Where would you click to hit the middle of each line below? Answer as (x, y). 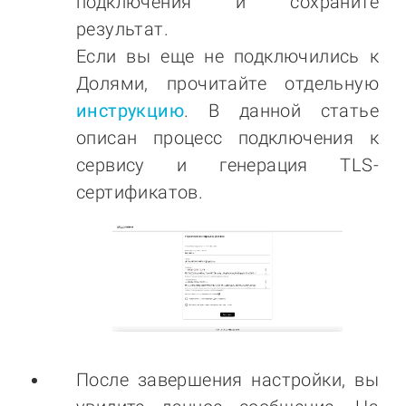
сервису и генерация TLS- (227, 165)
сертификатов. (140, 193)
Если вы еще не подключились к (227, 57)
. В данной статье (281, 111)
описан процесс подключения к (227, 138)
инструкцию (130, 111)
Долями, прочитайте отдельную (227, 84)
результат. (122, 29)
